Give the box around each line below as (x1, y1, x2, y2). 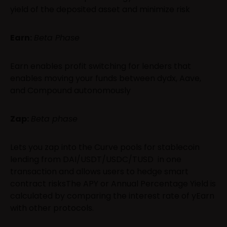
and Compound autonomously (10, 84, 131, 96)
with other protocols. (10, 202, 94, 214)
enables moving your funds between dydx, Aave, (10, 72, 201, 84)
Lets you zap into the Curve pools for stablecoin (10, 141, 200, 153)
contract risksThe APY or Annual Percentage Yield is (10, 177, 216, 190)
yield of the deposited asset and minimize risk (10, 3, 190, 15)
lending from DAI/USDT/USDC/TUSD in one (10, 153, 181, 165)
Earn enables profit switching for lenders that (10, 60, 191, 72)
